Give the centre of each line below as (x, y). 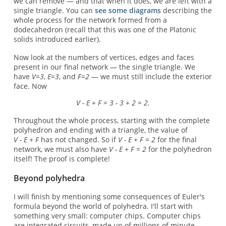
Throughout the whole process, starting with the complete (111, 121)
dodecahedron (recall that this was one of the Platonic (105, 30)
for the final (176, 140)
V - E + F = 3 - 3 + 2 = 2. (113, 102)
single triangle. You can (54, 11)
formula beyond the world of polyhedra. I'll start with (103, 206)
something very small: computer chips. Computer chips (107, 215)
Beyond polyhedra (49, 178)
